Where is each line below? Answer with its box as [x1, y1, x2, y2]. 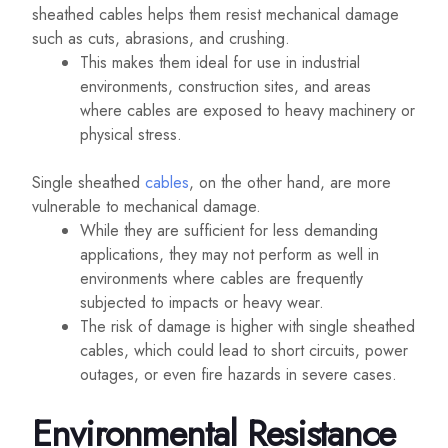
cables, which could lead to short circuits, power [80, 339, 408, 363]
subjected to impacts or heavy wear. [80, 291, 324, 315]
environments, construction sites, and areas [80, 75, 371, 99]
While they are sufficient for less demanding [80, 219, 378, 243]
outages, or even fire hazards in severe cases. [80, 363, 397, 387]
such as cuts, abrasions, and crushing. [32, 27, 290, 51]
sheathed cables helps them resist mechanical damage [32, 3, 399, 27]
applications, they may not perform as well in [80, 243, 379, 267]
